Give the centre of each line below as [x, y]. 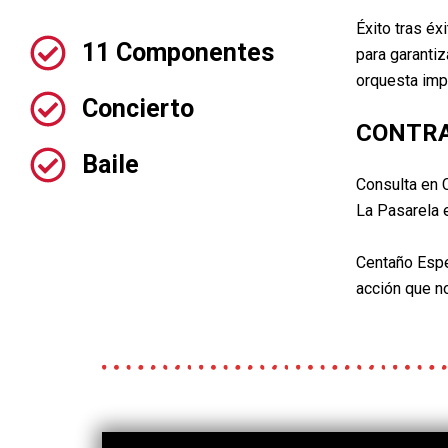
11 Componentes [178, 52]
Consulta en [398, 184]
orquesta [388, 80]
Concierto [138, 108]
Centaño [384, 262]
